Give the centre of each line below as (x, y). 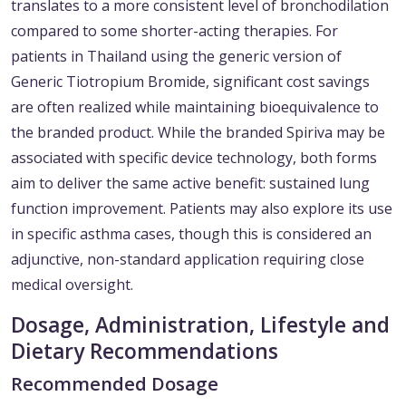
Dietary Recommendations (145, 352)
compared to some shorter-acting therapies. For (174, 31)
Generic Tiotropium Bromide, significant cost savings (190, 82)
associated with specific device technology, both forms (194, 158)
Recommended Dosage (115, 384)
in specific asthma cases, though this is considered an (191, 234)
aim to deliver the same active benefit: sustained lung (190, 184)
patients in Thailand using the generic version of (176, 57)
